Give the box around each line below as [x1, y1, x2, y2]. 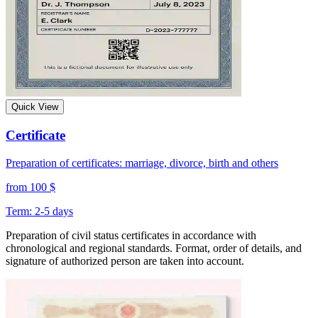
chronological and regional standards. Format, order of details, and [6, 241, 302, 254]
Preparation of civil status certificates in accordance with [6, 229, 256, 241]
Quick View [11, 102, 58, 113]
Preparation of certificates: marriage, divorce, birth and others [6, 156, 278, 169]
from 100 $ [6, 180, 55, 193]
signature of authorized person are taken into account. [6, 254, 244, 267]
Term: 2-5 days [6, 204, 73, 217]
